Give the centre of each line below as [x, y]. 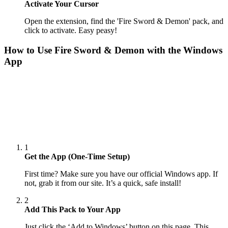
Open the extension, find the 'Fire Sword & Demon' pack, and [124, 21]
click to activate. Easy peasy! [71, 31]
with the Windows [183, 50]
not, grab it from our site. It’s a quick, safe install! [103, 183]
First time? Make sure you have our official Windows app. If [121, 174]
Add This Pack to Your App [73, 210]
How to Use [29, 50]
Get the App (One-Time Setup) [77, 157]
